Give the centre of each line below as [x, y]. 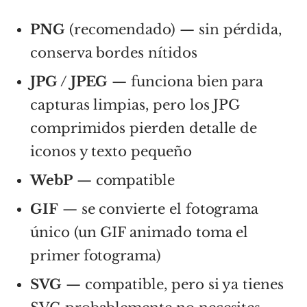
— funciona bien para [186, 81]
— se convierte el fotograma [158, 209]
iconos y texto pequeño [111, 151]
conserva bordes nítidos [114, 52]
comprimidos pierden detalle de [144, 128]
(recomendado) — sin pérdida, [173, 29]
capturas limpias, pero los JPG [135, 105]
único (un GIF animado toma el [139, 232]
